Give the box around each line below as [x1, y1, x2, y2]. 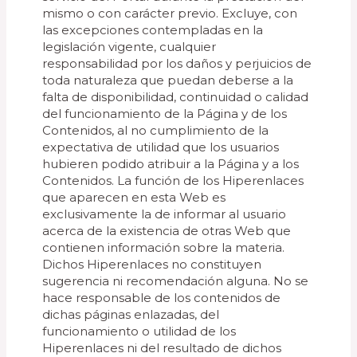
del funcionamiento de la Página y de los [42, 106, 288, 121]
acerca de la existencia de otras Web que [42, 223, 292, 238]
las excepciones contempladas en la [42, 22, 264, 37]
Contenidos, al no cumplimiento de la [42, 123, 269, 138]
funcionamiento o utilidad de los [42, 324, 237, 339]
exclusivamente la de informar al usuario [42, 206, 287, 222]
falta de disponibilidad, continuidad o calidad [42, 89, 309, 104]
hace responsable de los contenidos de [42, 290, 281, 305]
